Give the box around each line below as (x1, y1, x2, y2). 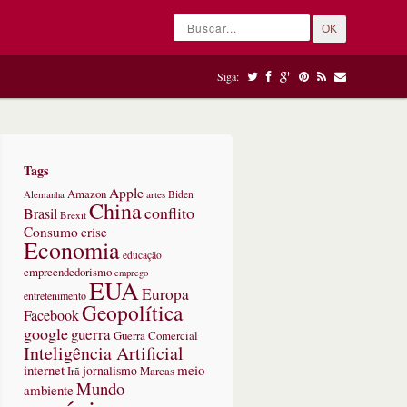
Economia (24, 234, 120, 265)
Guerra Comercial (114, 327, 198, 343)
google (24, 323, 68, 344)
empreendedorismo (24, 263, 112, 280)
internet (24, 361, 65, 379)
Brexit (60, 208, 86, 222)
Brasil (24, 203, 57, 223)
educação (123, 248, 162, 262)
